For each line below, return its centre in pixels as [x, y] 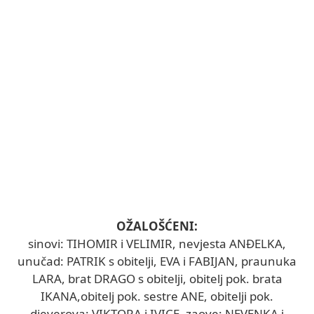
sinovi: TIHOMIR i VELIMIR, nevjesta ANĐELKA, [157, 243]
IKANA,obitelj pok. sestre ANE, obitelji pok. [157, 296]
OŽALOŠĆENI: [157, 226]
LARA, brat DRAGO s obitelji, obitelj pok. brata [157, 278]
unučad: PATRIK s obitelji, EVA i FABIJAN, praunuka [157, 261]
